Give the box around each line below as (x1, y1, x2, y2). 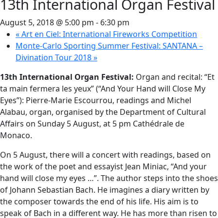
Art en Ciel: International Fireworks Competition (19, 29, 197, 39)
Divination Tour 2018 (16, 52, 93, 63)
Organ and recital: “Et (134, 72, 215, 82)
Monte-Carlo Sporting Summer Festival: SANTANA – (16, 40, 203, 51)
